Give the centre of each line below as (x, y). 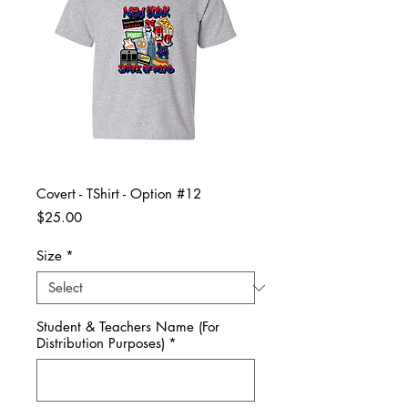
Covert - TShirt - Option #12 (119, 194)
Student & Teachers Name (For (128, 327)
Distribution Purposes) (101, 343)
